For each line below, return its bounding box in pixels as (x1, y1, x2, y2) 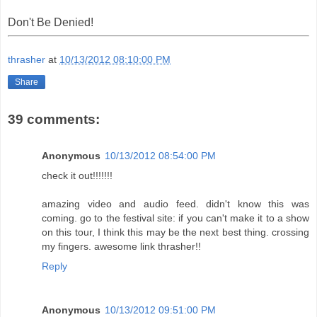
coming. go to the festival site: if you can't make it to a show (42, 212, 309, 224)
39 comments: (8, 111, 100, 127)
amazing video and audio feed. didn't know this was (42, 198, 309, 210)
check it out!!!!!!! (42, 170, 113, 182)
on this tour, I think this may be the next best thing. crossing (42, 226, 309, 238)
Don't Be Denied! (8, 16, 93, 28)
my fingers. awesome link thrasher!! (42, 241, 201, 253)
